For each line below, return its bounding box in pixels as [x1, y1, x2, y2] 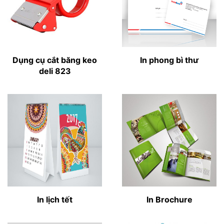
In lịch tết [37, 194, 72, 204]
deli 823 [38, 66, 71, 76]
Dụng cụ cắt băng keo [12, 55, 97, 65]
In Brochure [146, 194, 192, 204]
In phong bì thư [140, 55, 198, 65]
